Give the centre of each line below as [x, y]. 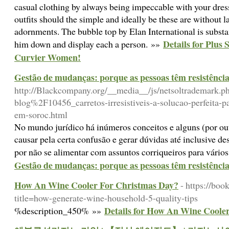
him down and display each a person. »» [89, 44]
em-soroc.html [41, 114]
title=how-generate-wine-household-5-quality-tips [106, 198]
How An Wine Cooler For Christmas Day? [96, 185]
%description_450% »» [59, 211]
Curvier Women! [48, 57]
